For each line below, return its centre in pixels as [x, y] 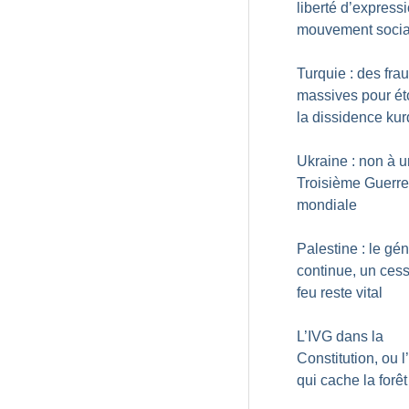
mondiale [327, 205]
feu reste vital [340, 293]
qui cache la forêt [352, 380]
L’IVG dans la [340, 336]
